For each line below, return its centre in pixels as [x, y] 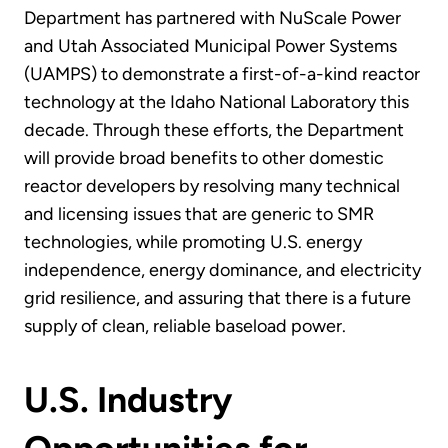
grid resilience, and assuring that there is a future [217, 297]
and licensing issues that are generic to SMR [199, 213]
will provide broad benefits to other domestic [204, 157]
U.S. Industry [128, 400]
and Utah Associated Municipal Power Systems [210, 45]
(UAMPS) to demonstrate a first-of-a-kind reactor [222, 73]
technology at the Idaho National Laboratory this [216, 101]
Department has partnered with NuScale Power [212, 17]
